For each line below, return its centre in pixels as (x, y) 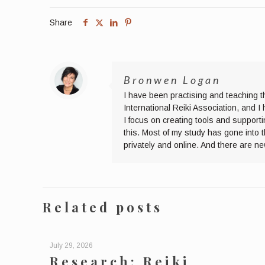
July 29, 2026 (71, 245)
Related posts (103, 207)
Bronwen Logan (172, 80)
